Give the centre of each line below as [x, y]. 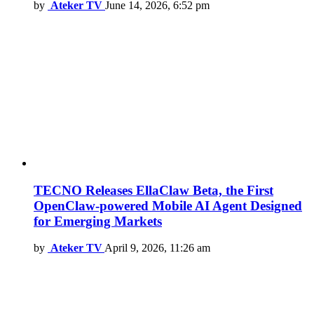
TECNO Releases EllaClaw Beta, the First [153, 190]
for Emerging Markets [98, 221]
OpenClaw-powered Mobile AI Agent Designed [168, 205]
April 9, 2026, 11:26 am [157, 248]
